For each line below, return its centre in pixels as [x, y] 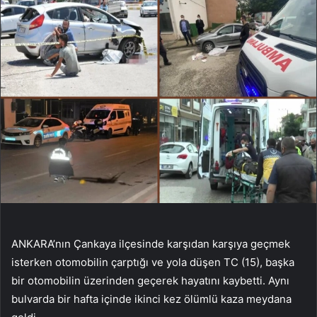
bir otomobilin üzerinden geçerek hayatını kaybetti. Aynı [150, 280]
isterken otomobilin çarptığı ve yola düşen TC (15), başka [153, 262]
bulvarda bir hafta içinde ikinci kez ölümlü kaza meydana [151, 299]
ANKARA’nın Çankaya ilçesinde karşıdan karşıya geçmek [151, 243]
